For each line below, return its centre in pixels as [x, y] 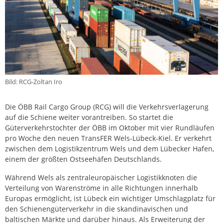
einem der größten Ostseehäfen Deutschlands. [83, 159]
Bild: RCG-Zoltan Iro [34, 82]
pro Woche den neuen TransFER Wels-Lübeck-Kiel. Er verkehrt [108, 138]
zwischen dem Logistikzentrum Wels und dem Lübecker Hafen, [110, 149]
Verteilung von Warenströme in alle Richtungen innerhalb [102, 188]
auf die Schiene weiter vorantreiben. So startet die [89, 117]
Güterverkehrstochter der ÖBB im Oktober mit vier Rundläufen [110, 128]
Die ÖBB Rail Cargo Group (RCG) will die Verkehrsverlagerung [107, 107]
